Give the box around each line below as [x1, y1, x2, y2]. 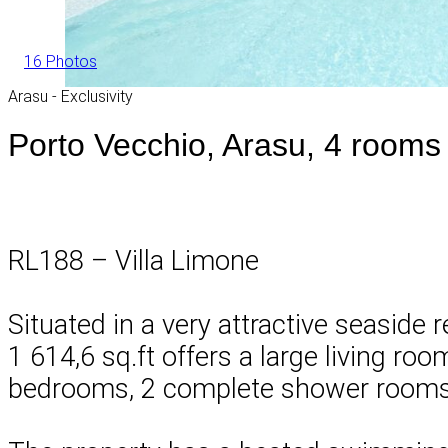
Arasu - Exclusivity [8, 86, 133, 106]
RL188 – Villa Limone [8, 244, 259, 277]
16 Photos [24, 51, 97, 71]
